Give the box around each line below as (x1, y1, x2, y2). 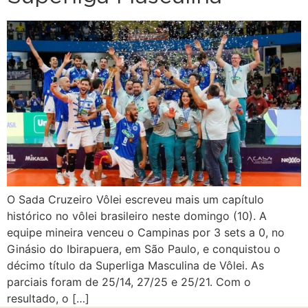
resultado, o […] (7, 291, 89, 306)
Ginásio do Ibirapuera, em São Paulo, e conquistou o (7, 242, 280, 256)
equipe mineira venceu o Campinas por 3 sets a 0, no (7, 225, 285, 240)
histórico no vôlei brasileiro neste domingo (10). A (7, 209, 267, 223)
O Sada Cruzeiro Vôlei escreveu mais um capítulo (7, 192, 264, 207)
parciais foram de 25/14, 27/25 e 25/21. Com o (7, 275, 251, 289)
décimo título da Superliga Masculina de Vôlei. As (7, 258, 264, 273)
